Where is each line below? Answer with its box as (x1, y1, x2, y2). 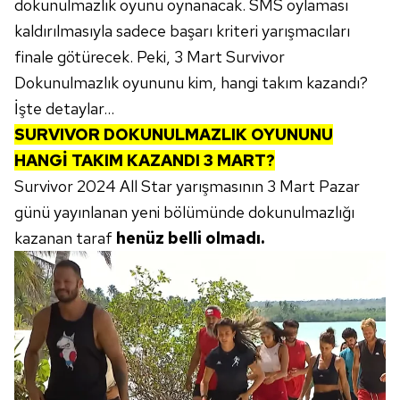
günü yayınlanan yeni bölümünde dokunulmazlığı (14, 202, 354, 222)
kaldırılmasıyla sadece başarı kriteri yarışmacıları (14, 21, 350, 41)
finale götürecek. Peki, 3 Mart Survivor (14, 46, 285, 67)
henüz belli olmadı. (112, 228, 264, 248)
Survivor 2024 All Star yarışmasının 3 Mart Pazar (14, 176, 360, 196)
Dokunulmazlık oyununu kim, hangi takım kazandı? (14, 72, 368, 93)
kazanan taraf (14, 228, 112, 248)
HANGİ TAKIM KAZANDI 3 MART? (14, 150, 275, 171)
